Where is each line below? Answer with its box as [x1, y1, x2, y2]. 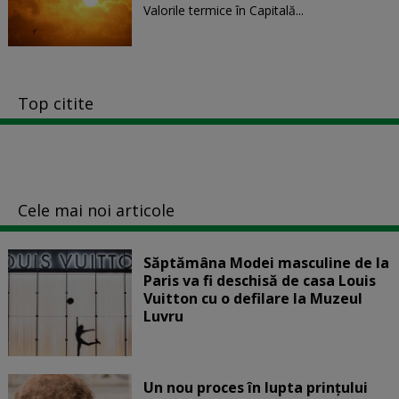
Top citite [18, 92, 94, 114]
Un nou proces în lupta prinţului [142, 377, 368, 397]
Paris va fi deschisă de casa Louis [142, 270, 376, 290]
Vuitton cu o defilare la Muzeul [142, 288, 362, 308]
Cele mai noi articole [18, 199, 175, 221]
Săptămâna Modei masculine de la [142, 252, 389, 273]
